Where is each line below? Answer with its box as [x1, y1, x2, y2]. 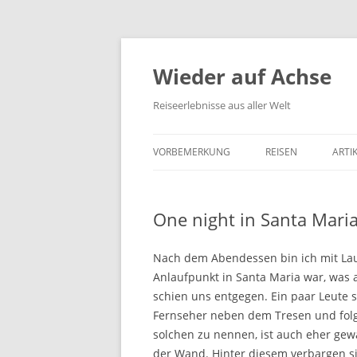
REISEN [265, 145, 297, 159]
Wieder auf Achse [153, 62, 331, 91]
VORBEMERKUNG [153, 145, 230, 159]
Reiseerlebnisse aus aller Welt [153, 98, 291, 112]
